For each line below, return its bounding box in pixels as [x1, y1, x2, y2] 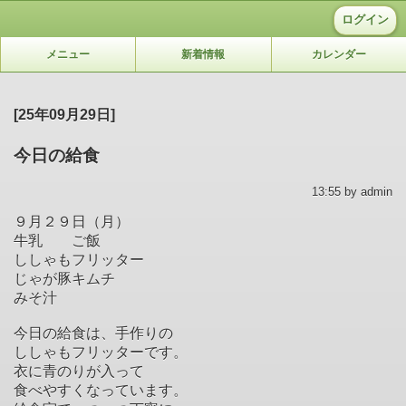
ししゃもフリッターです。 [14, 343, 188, 360]
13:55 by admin [312, 184, 392, 198]
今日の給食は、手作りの [14, 324, 173, 341]
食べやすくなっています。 [14, 382, 188, 398]
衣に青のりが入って [14, 362, 144, 379]
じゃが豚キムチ [14, 270, 115, 286]
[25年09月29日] [14, 106, 115, 122]
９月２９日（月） [14, 213, 130, 229]
